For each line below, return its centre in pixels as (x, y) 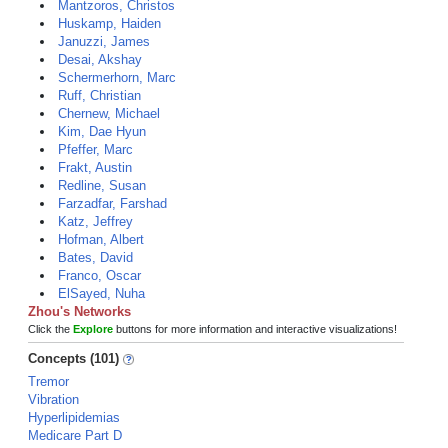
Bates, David (95, 257)
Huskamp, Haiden (109, 23)
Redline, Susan (102, 185)
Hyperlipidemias (74, 417)
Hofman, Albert (101, 239)
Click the (50, 329)
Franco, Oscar (99, 275)
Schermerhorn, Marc (117, 77)
